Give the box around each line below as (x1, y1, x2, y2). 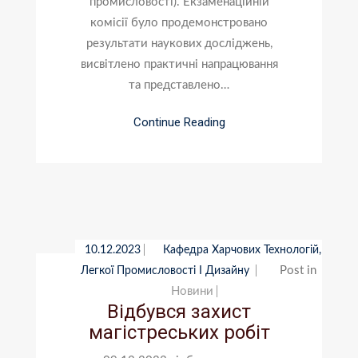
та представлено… (129, 78, 229, 91)
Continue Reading (133, 115, 225, 129)
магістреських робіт (88, 320, 270, 344)
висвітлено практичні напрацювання (80, 58, 278, 70)
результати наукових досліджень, (86, 37, 272, 50)
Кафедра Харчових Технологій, (162, 244, 321, 256)
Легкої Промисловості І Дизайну (81, 265, 253, 276)
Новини (171, 284, 214, 297)
